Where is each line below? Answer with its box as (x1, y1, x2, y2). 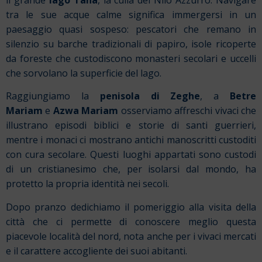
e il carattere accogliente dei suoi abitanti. (6, 244, 187, 257)
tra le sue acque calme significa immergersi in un (6, 8, 256, 22)
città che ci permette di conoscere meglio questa (6, 215, 256, 228)
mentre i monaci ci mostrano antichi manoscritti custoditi (6, 133, 256, 147)
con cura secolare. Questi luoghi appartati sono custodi (6, 148, 256, 161)
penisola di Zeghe (99, 89, 201, 103)
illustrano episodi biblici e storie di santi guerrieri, (6, 119, 256, 132)
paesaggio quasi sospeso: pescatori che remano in (6, 23, 256, 36)
